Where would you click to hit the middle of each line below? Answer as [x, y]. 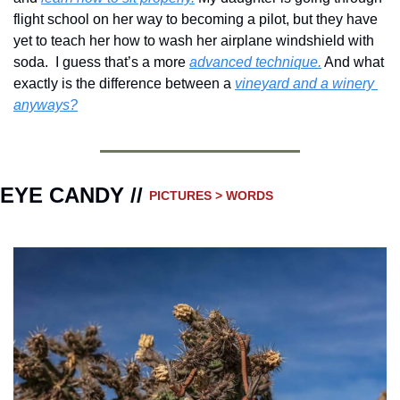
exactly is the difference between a [124, 83]
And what [353, 62]
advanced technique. [255, 62]
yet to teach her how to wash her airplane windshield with [194, 40]
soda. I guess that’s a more [101, 62]
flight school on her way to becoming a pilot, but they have [196, 19]
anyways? [46, 104]
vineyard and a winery [304, 83]
